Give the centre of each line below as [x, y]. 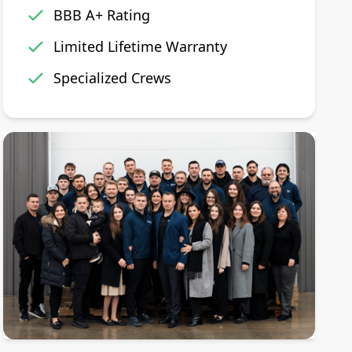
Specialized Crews [113, 77]
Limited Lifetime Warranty [141, 46]
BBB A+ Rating [102, 15]
